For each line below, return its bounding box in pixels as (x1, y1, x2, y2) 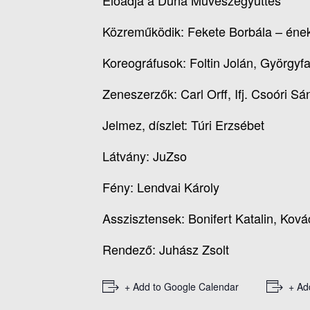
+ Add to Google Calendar (125, 280, 239, 294)
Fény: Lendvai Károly (102, 178, 219, 197)
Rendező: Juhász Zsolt (102, 240, 229, 259)
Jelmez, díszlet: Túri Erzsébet (102, 116, 264, 134)
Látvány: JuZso (102, 147, 187, 165)
